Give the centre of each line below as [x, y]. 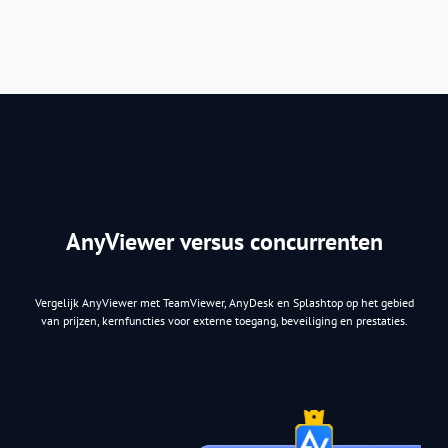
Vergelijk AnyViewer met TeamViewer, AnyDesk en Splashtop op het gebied [224, 302]
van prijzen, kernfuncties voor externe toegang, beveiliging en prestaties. [224, 320]
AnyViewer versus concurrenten [224, 241]
